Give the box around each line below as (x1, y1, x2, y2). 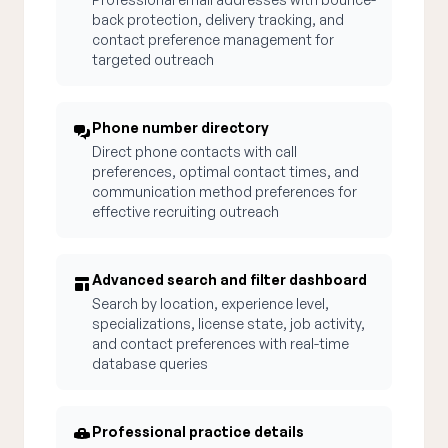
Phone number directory (92, 119, 269, 136)
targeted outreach (92, 51, 214, 68)
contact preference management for (92, 31, 334, 48)
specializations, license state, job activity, (92, 315, 365, 332)
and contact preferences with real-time (92, 335, 349, 352)
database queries (92, 355, 208, 372)
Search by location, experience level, (92, 295, 329, 312)
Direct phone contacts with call (92, 143, 297, 160)
